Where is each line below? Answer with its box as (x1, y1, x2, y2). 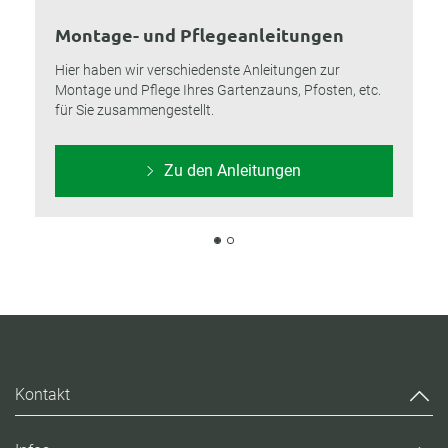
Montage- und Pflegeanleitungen (55, 23, 344, 46)
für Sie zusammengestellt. (55, 102, 214, 118)
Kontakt (15, 385, 70, 405)
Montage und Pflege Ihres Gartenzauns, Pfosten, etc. (55, 82, 381, 98)
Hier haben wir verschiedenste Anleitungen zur (55, 62, 340, 78)
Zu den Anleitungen (160, 161, 301, 180)
